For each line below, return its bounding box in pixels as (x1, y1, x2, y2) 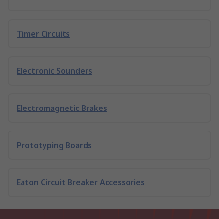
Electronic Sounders (17, 66, 92, 76)
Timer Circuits (17, 28, 70, 39)
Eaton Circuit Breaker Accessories (17, 177, 145, 188)
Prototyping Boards (17, 140, 92, 151)
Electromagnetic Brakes (17, 103, 107, 113)
